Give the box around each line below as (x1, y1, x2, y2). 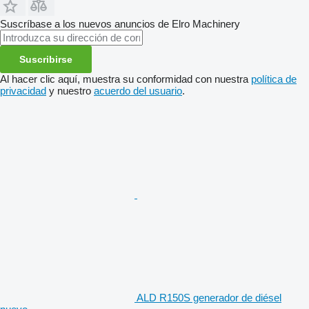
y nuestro (46, 84, 94, 97)
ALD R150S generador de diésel (137, 291, 281, 303)
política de (251, 72, 297, 85)
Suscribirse (19, 53, 72, 65)
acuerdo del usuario (94, 84, 182, 97)
